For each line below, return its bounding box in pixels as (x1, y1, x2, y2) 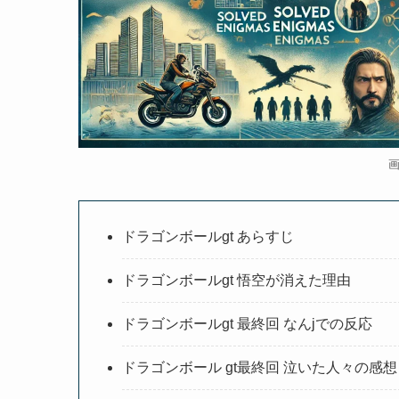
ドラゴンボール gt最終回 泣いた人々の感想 (122, 359, 397, 375)
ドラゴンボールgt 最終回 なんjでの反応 (122, 315, 372, 331)
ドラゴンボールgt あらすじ (122, 228, 294, 244)
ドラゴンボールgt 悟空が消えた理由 (122, 272, 351, 288)
